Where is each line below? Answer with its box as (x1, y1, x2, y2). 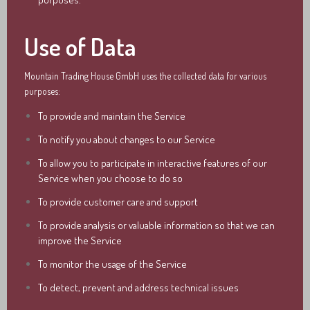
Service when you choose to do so (38, 171, 183, 185)
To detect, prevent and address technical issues (38, 280, 239, 294)
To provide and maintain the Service (38, 109, 185, 122)
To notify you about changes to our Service (38, 132, 215, 146)
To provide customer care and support (38, 194, 198, 208)
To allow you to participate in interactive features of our (38, 156, 267, 170)
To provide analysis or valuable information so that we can (38, 218, 275, 232)
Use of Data (24, 30, 136, 62)
